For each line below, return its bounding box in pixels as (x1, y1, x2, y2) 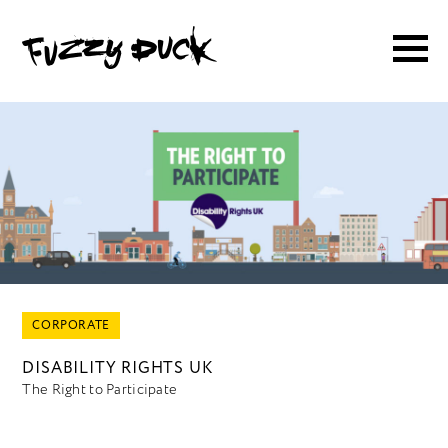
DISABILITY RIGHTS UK (22, 357, 213, 380)
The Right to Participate (22, 380, 178, 400)
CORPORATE (32, 317, 110, 335)
